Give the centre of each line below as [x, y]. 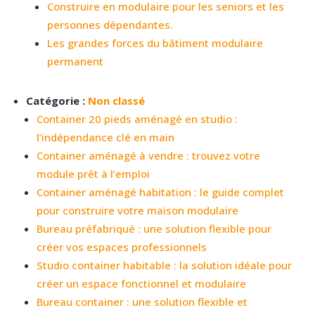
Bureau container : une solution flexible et [142, 301]
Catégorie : [57, 100]
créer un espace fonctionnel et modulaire [142, 283]
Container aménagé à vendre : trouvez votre [149, 155]
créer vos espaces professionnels [122, 246]
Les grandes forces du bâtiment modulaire [155, 43]
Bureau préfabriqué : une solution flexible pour [154, 228]
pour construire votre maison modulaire [138, 210]
